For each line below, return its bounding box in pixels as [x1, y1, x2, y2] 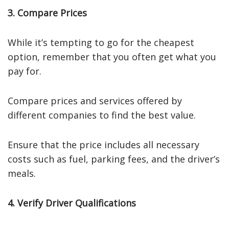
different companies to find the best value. [8, 108, 196, 121]
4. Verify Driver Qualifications [8, 196, 136, 209]
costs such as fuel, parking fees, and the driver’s [8, 152, 220, 165]
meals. [8, 167, 36, 179]
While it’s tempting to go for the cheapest [8, 36, 194, 49]
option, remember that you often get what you [8, 50, 216, 63]
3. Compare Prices [8, 6, 87, 19]
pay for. [8, 64, 41, 77]
